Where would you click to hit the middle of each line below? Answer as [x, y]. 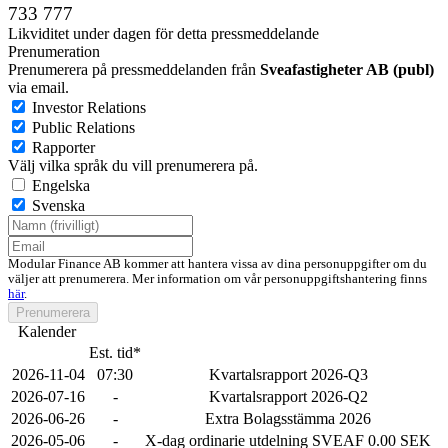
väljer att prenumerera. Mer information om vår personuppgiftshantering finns [217, 279]
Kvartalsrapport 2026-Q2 [288, 396]
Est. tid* [115, 352]
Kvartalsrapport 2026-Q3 [288, 374]
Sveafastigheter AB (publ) [347, 69]
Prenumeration [54, 51]
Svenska [58, 205]
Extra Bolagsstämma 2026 [288, 418]
